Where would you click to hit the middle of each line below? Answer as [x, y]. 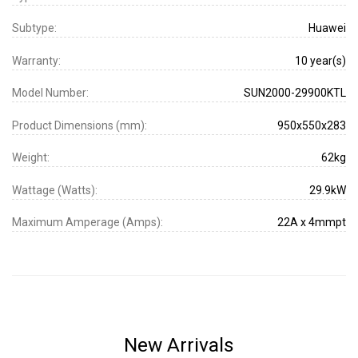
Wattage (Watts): [55, 190]
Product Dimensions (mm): [80, 125]
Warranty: [36, 60]
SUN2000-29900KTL [295, 93]
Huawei [327, 28]
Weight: [31, 158]
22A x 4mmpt [312, 223]
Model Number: [50, 93]
